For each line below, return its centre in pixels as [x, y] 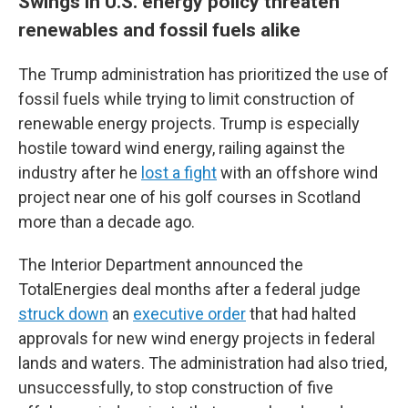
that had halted [301, 314]
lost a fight [179, 173]
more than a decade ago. [107, 222]
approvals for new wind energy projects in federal [197, 338]
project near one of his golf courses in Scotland [189, 197]
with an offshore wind [297, 173]
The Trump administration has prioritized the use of [204, 74]
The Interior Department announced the [161, 265]
